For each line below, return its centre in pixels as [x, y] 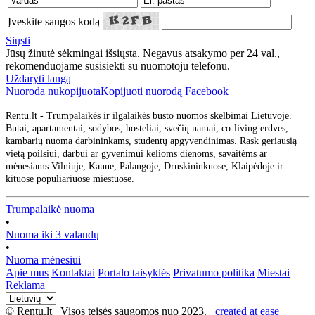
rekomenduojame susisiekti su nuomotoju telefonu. [118, 65]
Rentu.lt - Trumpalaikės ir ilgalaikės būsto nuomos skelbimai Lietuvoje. [149, 115]
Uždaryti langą [38, 78]
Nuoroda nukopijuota [53, 91]
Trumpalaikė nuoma [50, 209]
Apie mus [27, 272]
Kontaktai [73, 272]
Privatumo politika [214, 272]
